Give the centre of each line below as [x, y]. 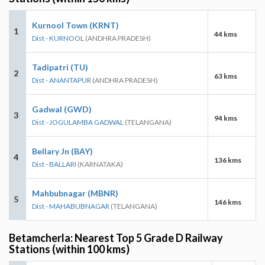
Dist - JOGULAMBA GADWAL [78, 122]
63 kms [226, 76]
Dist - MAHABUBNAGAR [71, 206]
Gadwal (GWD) [62, 109]
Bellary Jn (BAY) [62, 151]
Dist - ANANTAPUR [62, 80]
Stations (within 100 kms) [69, 249]
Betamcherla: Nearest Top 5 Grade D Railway [116, 237]
